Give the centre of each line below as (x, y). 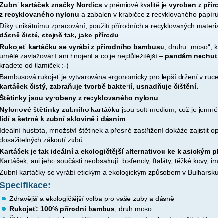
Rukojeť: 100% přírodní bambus (62, 209)
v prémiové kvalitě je (136, 5)
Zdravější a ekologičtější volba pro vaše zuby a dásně (92, 199)
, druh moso (133, 209)
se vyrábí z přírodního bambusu (112, 47)
